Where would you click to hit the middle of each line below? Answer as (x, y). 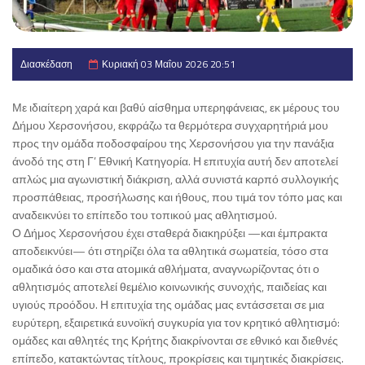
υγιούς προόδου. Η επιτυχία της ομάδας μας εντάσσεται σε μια (168, 304)
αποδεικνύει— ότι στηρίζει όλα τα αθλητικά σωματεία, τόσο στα (170, 250)
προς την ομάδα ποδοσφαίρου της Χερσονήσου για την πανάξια (173, 143)
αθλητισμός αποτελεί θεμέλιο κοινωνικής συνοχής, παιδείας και (169, 286)
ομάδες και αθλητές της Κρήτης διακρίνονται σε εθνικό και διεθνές (175, 340)
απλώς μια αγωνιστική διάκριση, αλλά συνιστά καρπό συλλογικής (176, 178)
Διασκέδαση (46, 64)
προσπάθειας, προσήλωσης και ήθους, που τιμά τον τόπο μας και (177, 196)
